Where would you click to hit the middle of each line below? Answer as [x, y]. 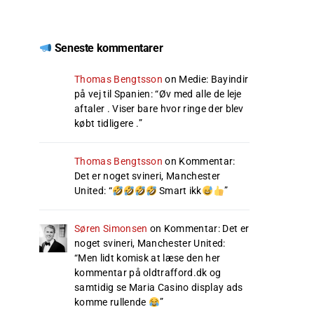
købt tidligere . [107, 124]
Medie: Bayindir [214, 80]
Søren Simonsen [111, 229]
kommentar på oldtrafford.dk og [148, 273]
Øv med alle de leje [200, 94]
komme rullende [111, 302]
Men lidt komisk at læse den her [149, 258]
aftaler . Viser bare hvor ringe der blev [159, 109]
